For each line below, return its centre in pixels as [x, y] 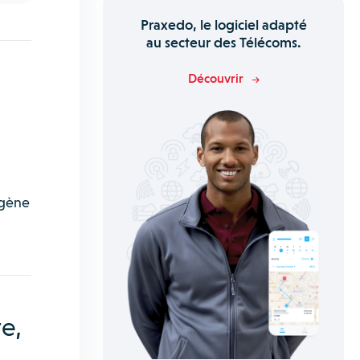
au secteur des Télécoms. [223, 42]
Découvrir [215, 78]
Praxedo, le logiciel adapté [223, 25]
